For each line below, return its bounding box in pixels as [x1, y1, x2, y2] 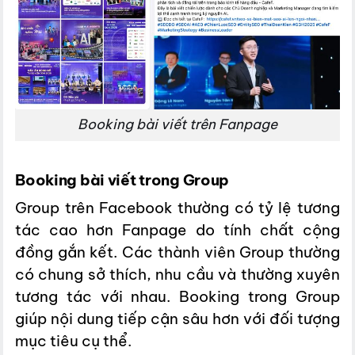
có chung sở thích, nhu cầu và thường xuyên [15, 265, 340, 284]
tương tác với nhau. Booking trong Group [15, 287, 340, 307]
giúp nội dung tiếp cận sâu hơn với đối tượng [15, 309, 340, 329]
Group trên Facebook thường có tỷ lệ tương [15, 198, 340, 218]
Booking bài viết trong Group [15, 170, 230, 190]
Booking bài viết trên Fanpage [77, 116, 277, 134]
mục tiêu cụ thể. [15, 331, 132, 351]
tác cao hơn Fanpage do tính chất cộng [15, 220, 340, 240]
